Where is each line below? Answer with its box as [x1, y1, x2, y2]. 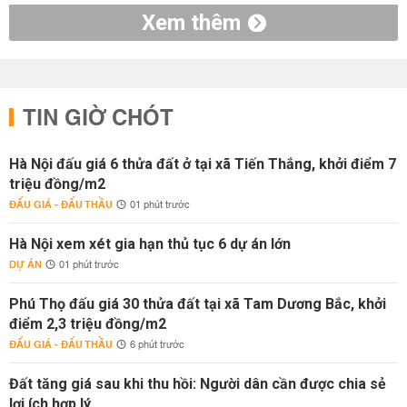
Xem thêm [141, 10, 241, 35]
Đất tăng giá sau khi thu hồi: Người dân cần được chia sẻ [9, 375, 386, 392]
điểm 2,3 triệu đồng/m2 [9, 315, 166, 333]
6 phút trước [130, 336, 184, 354]
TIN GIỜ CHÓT [23, 99, 174, 139]
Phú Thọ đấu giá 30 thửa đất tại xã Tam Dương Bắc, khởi [9, 295, 386, 313]
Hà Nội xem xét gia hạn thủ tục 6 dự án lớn [9, 235, 291, 253]
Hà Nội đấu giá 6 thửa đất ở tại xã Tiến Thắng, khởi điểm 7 [9, 155, 396, 173]
